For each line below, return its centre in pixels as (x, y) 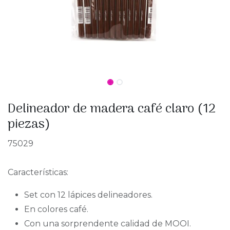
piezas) (29, 124)
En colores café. (56, 209)
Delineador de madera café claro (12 (112, 109)
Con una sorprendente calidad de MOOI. (108, 224)
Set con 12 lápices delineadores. (88, 195)
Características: (38, 172)
